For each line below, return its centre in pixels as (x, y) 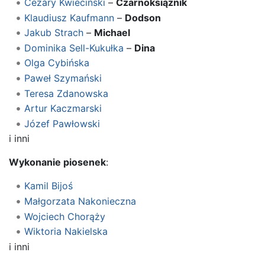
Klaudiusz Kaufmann (69, 17)
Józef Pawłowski (62, 123)
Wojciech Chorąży (64, 216)
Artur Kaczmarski (63, 109)
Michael (112, 33)
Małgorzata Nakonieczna (80, 201)
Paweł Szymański (63, 78)
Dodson (143, 17)
